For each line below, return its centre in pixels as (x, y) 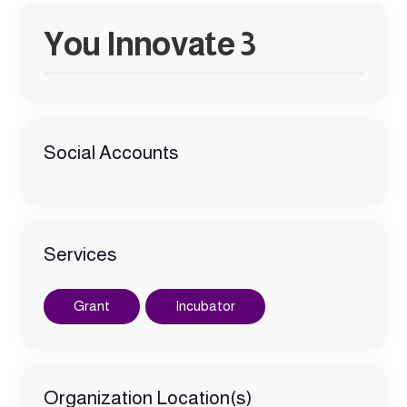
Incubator (205, 306)
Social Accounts (111, 152)
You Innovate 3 (149, 44)
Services (80, 254)
